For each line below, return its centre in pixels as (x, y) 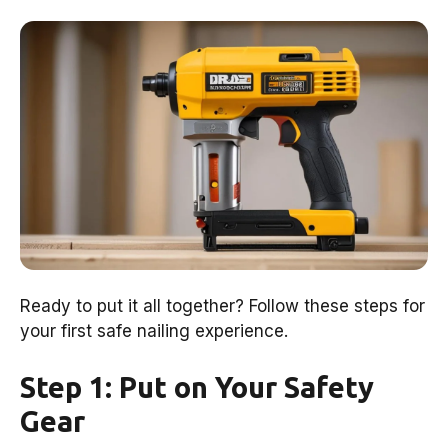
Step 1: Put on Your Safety (197, 386)
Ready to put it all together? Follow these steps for (222, 306)
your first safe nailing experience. (154, 331)
